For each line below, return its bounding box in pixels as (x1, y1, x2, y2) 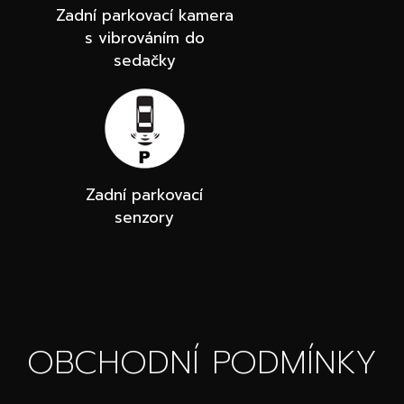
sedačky (113, 49, 176, 73)
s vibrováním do (84, 26, 205, 50)
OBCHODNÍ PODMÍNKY (27, 338, 377, 388)
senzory (115, 206, 174, 230)
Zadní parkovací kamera (55, 4, 234, 28)
